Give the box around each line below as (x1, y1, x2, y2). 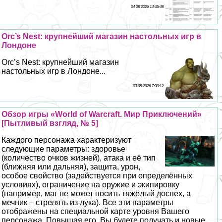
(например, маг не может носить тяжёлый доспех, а (1, 189, 191, 198)
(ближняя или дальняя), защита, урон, (1, 162, 141, 171)
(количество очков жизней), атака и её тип (1, 153, 156, 162)
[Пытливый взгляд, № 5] (1, 118, 99, 127)
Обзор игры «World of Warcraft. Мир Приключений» (1, 110, 202, 118)
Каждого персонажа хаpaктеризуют (1, 135, 132, 144)
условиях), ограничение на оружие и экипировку (1, 180, 180, 189)
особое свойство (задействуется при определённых (1, 171, 193, 180)
